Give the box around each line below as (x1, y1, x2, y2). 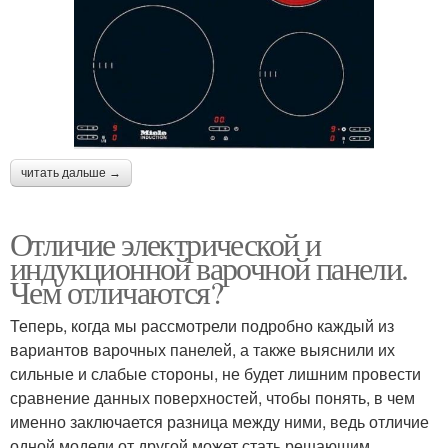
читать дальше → (21, 165, 121, 180)
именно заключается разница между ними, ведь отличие (10, 409, 429, 433)
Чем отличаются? (10, 269, 222, 313)
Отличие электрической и (10, 221, 321, 265)
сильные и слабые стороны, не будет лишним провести (10, 361, 421, 385)
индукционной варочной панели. (10, 245, 408, 289)
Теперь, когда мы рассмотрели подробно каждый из (10, 313, 394, 337)
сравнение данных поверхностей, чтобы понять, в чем (10, 385, 415, 409)
